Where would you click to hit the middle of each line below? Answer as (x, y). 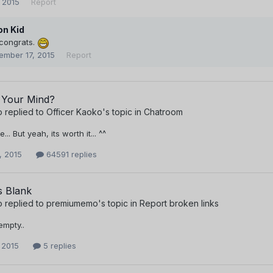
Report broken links (179, 204)
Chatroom (163, 112)
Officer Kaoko (74, 112)
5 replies (58, 246)
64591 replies (70, 154)
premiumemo (72, 204)
